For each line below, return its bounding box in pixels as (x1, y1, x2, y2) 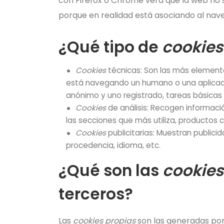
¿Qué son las (58, 159, 162, 181)
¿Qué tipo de (58, 36, 162, 58)
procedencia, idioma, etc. (66, 140, 160, 150)
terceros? (58, 183, 133, 205)
